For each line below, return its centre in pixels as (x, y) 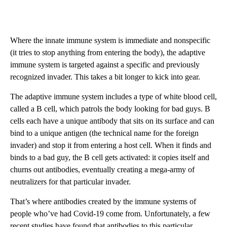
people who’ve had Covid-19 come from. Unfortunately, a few (110, 214)
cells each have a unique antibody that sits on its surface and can (112, 121)
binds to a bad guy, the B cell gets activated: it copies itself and (110, 158)
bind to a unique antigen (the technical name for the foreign (104, 133)
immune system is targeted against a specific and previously (105, 65)
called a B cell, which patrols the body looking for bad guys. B (110, 109)
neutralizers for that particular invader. (70, 182)
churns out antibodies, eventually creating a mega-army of (102, 170)
